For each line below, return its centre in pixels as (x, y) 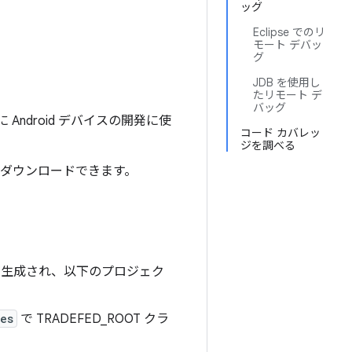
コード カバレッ (280, 133)
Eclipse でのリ (289, 32)
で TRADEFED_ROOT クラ (93, 319)
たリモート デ (288, 95)
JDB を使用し (287, 82)
